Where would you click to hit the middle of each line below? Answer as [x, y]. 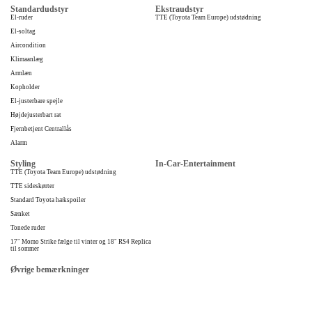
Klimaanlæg [27, 60]
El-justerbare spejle [37, 101]
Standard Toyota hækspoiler [48, 200]
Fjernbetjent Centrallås [41, 129]
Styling [23, 164]
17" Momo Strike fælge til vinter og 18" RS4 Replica [81, 241]
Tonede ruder [28, 227]
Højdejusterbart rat [36, 115]
